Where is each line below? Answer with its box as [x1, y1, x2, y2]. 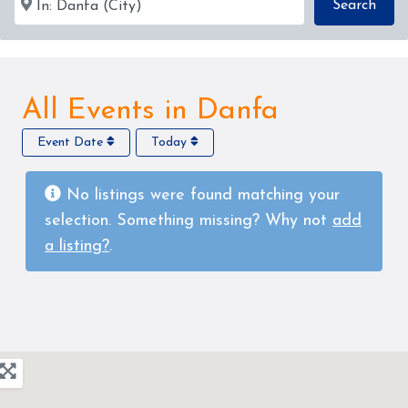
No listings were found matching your [61, 186, 340, 204]
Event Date [37, 135, 107, 149]
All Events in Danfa [22, 96, 279, 126]
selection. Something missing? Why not [45, 211, 332, 229]
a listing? [45, 237, 109, 255]
